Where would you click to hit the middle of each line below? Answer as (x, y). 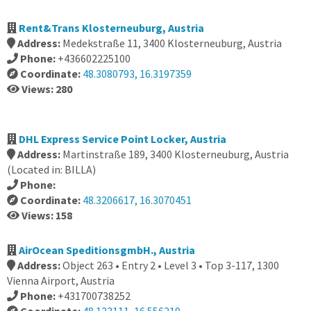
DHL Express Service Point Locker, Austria (123, 139)
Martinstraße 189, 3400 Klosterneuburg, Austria (176, 154)
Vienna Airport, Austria (61, 280)
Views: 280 (47, 89)
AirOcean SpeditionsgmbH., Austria (107, 250)
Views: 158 (47, 215)
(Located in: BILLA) (51, 169)
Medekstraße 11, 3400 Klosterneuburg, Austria (172, 43)
